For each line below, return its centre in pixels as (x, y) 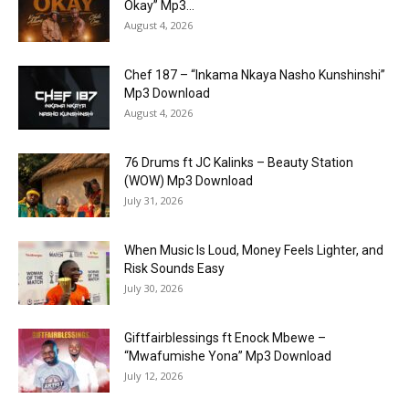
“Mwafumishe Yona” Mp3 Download (228, 357)
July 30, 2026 (153, 288)
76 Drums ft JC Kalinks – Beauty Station (239, 163)
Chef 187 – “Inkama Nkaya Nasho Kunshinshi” (255, 75)
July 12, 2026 (153, 376)
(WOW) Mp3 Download (189, 181)
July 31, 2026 (153, 201)
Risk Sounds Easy (174, 269)
